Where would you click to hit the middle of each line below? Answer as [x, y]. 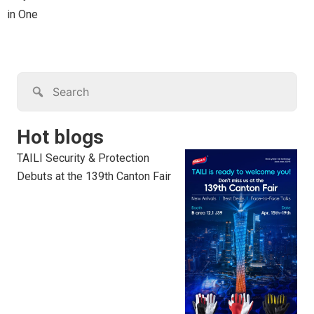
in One [22, 15]
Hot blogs [60, 137]
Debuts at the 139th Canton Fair [94, 177]
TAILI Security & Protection [83, 158]
